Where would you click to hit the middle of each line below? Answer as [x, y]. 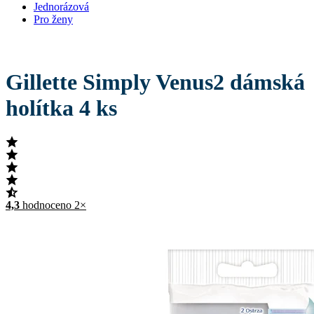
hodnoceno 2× [54, 205]
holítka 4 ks [61, 108]
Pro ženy [53, 20]
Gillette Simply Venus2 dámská [155, 82]
